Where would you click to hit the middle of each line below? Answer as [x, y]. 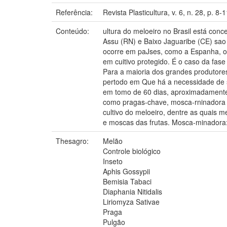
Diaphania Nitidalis [133, 191]
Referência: [75, 12]
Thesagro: [73, 141]
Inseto [113, 161]
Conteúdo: [73, 31]
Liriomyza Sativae [131, 201]
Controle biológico [132, 151]
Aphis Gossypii [126, 171]
